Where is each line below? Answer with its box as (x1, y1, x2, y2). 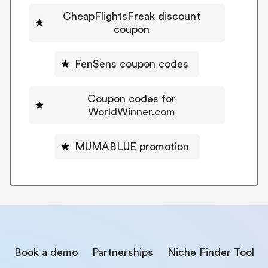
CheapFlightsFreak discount (63, 10, 200, 22)
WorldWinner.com (88, 106, 175, 117)
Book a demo (14, 246, 78, 258)
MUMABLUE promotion (74, 141, 189, 152)
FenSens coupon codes (75, 58, 188, 69)
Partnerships (92, 246, 153, 258)
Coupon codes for (87, 93, 176, 104)
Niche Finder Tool (167, 246, 254, 258)
